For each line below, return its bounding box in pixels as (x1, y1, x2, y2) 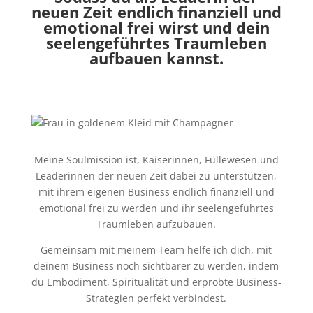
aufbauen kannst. (89, 47, 224, 68)
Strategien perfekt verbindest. (86, 291, 227, 305)
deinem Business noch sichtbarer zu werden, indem (34, 259, 279, 272)
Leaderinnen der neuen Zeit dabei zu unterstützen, (36, 168, 277, 182)
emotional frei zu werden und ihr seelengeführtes (38, 201, 274, 214)
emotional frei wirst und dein (43, 16, 270, 38)
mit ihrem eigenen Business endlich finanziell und (38, 184, 275, 198)
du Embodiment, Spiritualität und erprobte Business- (31, 275, 282, 289)
